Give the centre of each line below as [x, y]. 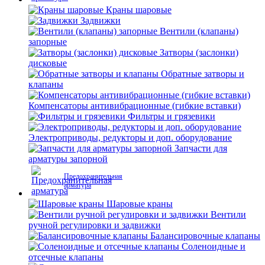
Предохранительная [93, 176]
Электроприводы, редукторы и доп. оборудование [130, 138]
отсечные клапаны [66, 257]
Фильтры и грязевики [172, 116]
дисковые [48, 63]
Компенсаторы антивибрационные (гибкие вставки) [135, 106]
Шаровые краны [140, 204]
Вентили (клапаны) [199, 31]
